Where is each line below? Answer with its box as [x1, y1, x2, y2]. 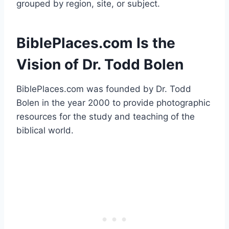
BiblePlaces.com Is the [16, 34, 175, 52]
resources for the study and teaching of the [16, 111, 195, 122]
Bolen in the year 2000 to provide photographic [16, 97, 210, 108]
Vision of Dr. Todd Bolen [16, 55, 184, 73]
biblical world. [16, 125, 74, 135]
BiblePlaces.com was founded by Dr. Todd [16, 83, 191, 94]
